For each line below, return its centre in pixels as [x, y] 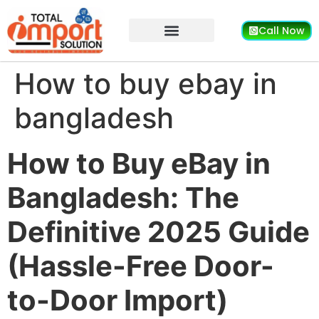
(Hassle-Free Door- [141, 266]
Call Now [281, 30]
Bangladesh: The [123, 197]
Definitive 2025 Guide [158, 231]
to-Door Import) [117, 300]
